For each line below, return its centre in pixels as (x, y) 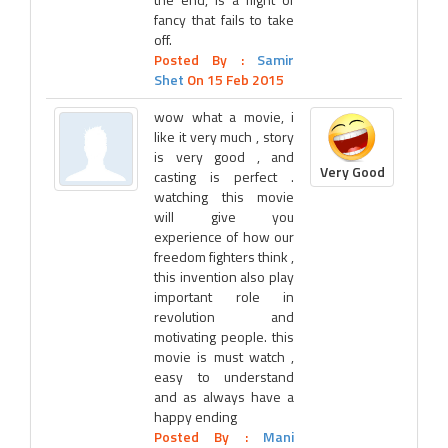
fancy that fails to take (224, 19)
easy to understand (224, 376)
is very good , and (224, 156)
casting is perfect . (224, 176)
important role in (224, 296)
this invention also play (224, 276)
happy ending (195, 416)
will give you (224, 216)
